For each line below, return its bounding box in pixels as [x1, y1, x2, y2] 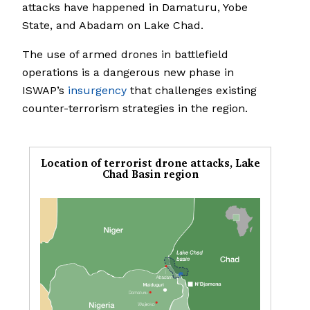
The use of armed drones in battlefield [22, 48, 228, 62]
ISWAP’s [22, 84, 68, 98]
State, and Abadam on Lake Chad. [22, 19, 203, 33]
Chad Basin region [102, 165, 199, 183]
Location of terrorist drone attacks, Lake [40, 154, 260, 172]
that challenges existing [127, 84, 257, 98]
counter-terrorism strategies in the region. [22, 102, 248, 116]
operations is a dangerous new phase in [22, 66, 234, 80]
